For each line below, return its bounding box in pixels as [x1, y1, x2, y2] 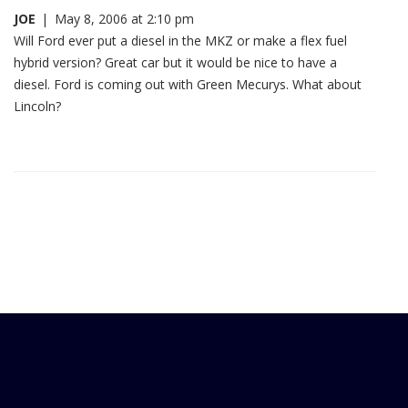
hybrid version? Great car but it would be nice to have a [14, 53, 337, 71]
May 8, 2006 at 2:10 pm [55, 9, 194, 27]
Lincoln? [14, 97, 61, 115]
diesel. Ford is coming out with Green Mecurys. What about [14, 75, 362, 93]
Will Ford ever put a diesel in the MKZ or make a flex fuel [14, 31, 347, 49]
